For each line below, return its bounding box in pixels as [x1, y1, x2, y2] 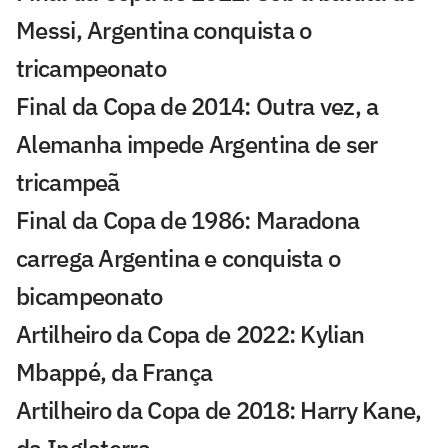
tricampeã [16, 165, 120, 198]
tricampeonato [16, 51, 166, 84]
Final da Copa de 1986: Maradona [16, 203, 360, 236]
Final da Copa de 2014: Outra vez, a [16, 89, 379, 122]
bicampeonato [16, 279, 163, 312]
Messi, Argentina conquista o [16, 13, 312, 46]
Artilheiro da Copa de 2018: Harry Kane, [16, 393, 422, 426]
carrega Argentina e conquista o [16, 241, 341, 274]
